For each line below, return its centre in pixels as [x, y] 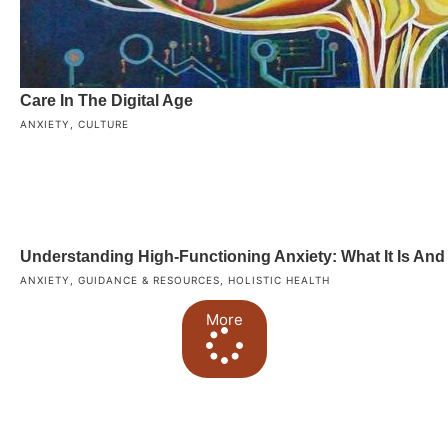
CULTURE [103, 123]
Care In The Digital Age [106, 100]
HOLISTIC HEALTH [279, 279]
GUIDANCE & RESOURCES [149, 279]
